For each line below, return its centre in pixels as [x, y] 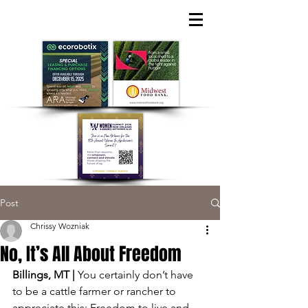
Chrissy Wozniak [60, 226]
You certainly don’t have [137, 275]
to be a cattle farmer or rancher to [96, 291]
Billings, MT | [45, 275]
